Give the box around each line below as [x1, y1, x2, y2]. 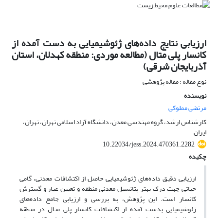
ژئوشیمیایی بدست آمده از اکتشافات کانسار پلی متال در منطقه [19, 202, 196, 216]
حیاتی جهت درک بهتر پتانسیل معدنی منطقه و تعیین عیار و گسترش [19, 182, 196, 196]
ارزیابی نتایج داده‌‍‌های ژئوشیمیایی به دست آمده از [12, 34, 206, 53]
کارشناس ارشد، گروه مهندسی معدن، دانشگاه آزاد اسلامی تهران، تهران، [23, 115, 206, 129]
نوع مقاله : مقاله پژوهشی [143, 75, 206, 89]
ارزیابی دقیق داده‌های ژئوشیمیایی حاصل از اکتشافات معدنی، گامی [19, 172, 196, 185]
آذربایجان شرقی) [143, 57, 206, 76]
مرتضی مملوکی [168, 101, 206, 115]
